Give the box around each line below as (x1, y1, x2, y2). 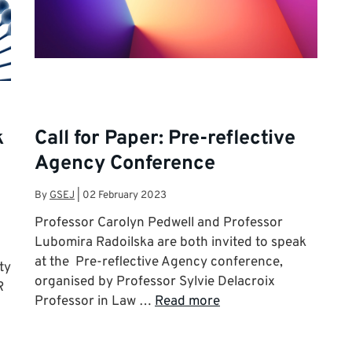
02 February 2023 (82, 188, 167, 202)
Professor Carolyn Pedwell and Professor (35, 214, 283, 232)
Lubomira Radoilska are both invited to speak (35, 234, 306, 251)
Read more (155, 293, 220, 310)
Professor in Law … (35, 293, 155, 310)
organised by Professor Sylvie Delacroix (35, 273, 275, 291)
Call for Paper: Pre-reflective (35, 126, 295, 152)
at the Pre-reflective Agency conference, (35, 254, 283, 271)
